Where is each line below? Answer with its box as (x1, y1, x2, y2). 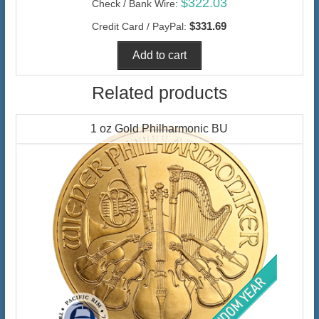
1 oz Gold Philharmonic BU (90, 122, 229, 135)
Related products (92, 82, 229, 103)
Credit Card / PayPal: (92, 20, 187, 32)
